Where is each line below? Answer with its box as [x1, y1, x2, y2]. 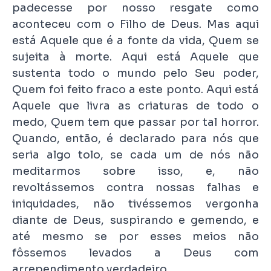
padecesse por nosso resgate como [12, 1, 259, 15]
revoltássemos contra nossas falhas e [12, 181, 259, 195]
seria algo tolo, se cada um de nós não [12, 148, 259, 162]
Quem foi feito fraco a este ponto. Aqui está [12, 83, 259, 97]
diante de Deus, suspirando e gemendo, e [12, 214, 259, 227]
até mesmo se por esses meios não [12, 230, 259, 244]
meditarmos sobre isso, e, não [12, 165, 259, 178]
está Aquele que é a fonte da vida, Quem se [12, 34, 259, 48]
